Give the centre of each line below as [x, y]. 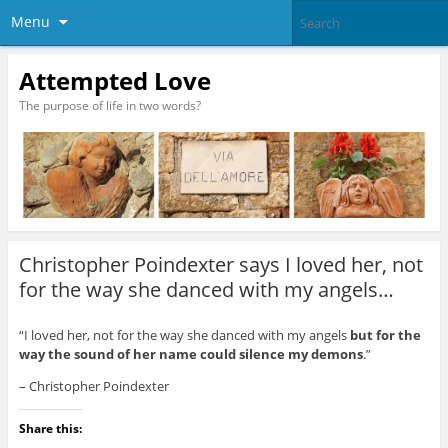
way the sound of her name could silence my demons [190, 354]
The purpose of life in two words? [109, 105]
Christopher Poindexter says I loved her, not [220, 265]
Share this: [50, 429]
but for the [385, 335]
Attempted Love [114, 80]
